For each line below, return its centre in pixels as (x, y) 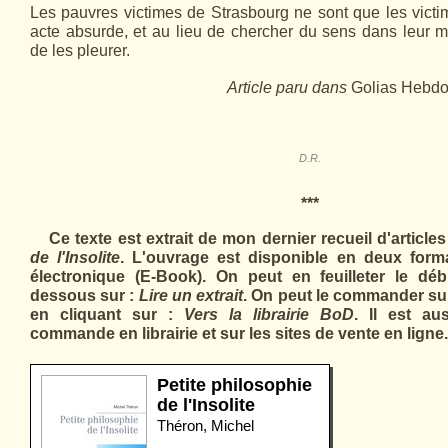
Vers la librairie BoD (269, 314)
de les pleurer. (80, 50)
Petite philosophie (234, 385)
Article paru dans (289, 87)
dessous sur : (82, 295)
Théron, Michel (205, 425)
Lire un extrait (191, 295)
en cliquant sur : (101, 314)
